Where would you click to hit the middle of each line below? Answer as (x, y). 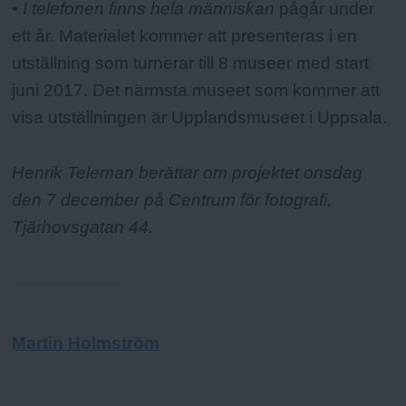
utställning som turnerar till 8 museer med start (191, 63)
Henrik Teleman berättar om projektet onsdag (188, 172)
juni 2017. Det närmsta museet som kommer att (196, 90)
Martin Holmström (86, 343)
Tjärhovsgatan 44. (83, 227)
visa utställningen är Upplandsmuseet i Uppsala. (200, 117)
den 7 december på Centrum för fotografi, (172, 199)
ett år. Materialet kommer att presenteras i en (185, 35)
